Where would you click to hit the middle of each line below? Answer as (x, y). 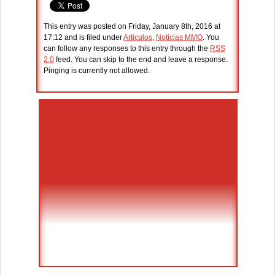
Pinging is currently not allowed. (97, 70)
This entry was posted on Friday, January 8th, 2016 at (132, 26)
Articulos (138, 37)
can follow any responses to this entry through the (127, 48)
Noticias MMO (179, 37)
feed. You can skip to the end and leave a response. (141, 59)
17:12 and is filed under (83, 37)
